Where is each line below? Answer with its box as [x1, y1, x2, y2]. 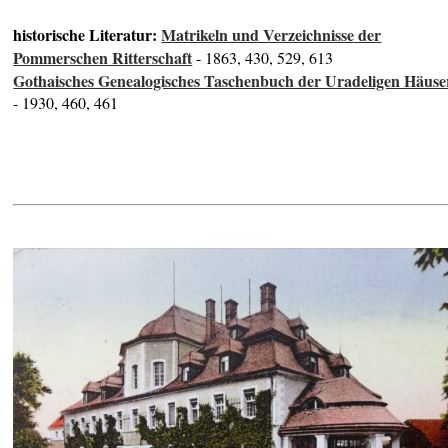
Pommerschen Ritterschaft [13, 46, 193, 70]
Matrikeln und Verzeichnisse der [161, 23, 382, 47]
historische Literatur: [13, 23, 162, 47]
